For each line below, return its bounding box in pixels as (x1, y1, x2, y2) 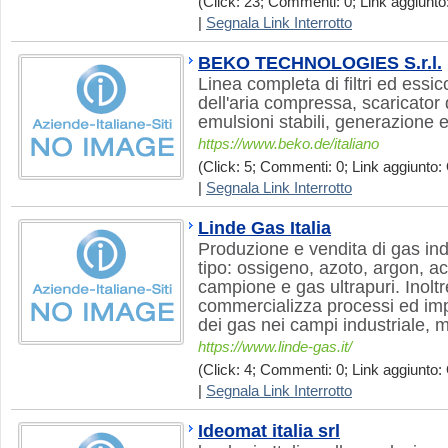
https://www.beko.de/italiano (198, 136, 379, 152)
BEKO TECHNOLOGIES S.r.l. (198, 53, 442, 73)
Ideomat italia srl (198, 421, 340, 441)
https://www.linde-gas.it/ (198, 339, 352, 355)
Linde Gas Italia (198, 218, 331, 238)
